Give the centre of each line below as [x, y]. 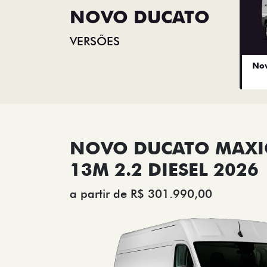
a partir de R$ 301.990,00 [141, 193]
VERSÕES [95, 41]
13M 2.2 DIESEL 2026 [164, 169]
